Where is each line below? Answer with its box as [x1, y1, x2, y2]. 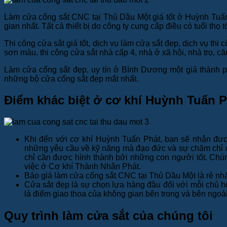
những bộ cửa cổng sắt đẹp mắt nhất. [4, 74, 140, 83]
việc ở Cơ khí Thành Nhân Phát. [24, 162, 143, 171]
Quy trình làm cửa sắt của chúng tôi [4, 209, 216, 223]
